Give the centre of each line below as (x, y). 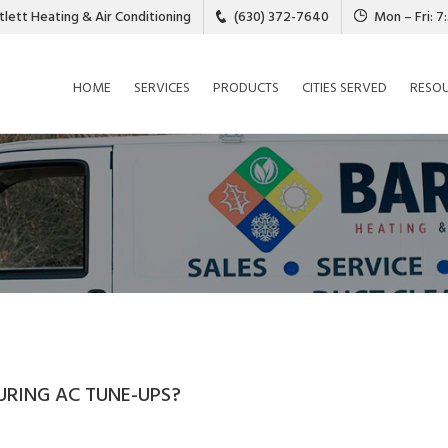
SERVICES (162, 87)
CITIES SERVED (344, 87)
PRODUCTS (246, 87)
